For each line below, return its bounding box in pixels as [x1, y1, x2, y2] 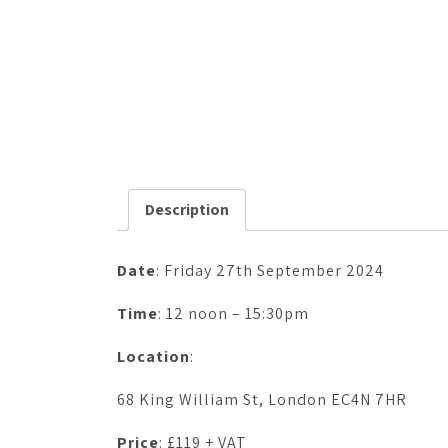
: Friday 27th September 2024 [156, 259, 384, 281]
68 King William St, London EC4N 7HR [117, 388, 407, 410]
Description [145, 199, 229, 220]
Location [117, 345, 190, 367]
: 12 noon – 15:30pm [158, 302, 309, 324]
